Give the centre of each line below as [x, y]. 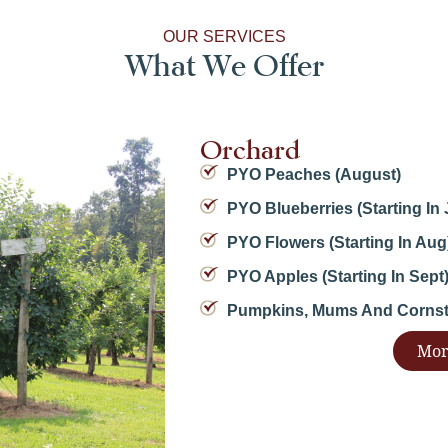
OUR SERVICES [224, 37]
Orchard [249, 150]
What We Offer [224, 66]
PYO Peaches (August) [314, 175]
